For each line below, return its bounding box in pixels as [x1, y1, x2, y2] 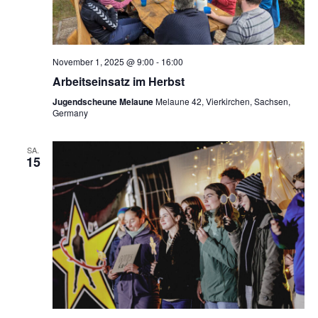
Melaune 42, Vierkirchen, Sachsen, [155, 94, 290, 107]
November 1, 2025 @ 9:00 [52, 55, 154, 67]
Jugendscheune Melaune [52, 94, 155, 108]
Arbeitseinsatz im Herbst [52, 72, 185, 89]
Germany [52, 106, 88, 119]
